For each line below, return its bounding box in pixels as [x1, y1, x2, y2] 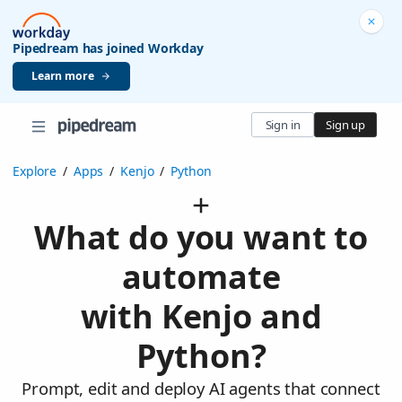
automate [121, 255, 281, 300]
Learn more [31, 67, 94, 83]
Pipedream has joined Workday [13, 39, 204, 57]
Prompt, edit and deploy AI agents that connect [22, 377, 380, 400]
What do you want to [33, 215, 369, 260]
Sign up [326, 116, 365, 133]
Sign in [265, 116, 301, 133]
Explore [13, 162, 57, 180]
